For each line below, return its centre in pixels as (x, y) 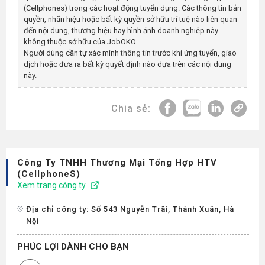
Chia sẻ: (131, 109)
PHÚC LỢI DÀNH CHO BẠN (73, 247)
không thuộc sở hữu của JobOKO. (80, 41)
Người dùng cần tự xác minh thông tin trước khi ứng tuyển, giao (130, 53)
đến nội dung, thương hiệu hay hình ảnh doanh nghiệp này (121, 30)
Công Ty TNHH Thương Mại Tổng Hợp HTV (117, 163)
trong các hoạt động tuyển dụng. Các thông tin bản (154, 8)
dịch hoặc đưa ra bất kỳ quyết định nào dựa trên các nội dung (127, 64)
